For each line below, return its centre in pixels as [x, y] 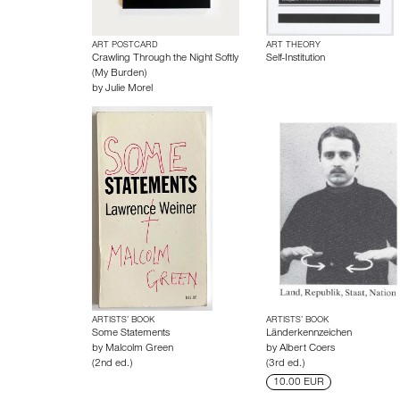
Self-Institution [295, 59]
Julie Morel [129, 89]
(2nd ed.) [112, 364]
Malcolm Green [139, 349]
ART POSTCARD [125, 46]
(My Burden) [119, 74]
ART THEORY [293, 46]
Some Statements [131, 334]
